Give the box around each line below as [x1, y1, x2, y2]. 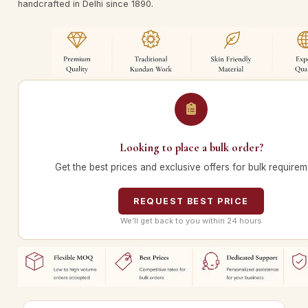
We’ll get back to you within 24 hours [120, 216, 262, 226]
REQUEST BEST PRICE [133, 196, 249, 207]
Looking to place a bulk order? [119, 140, 263, 155]
